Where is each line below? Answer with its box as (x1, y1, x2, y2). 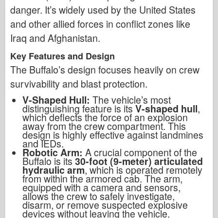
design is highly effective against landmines (22, 127, 203, 142)
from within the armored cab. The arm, (22, 171, 182, 185)
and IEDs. (22, 136, 64, 150)
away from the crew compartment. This (22, 119, 186, 133)
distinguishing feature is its (22, 101, 133, 115)
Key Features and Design (10, 49, 115, 62)
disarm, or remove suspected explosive (22, 198, 188, 212)
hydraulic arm (22, 163, 85, 177)
